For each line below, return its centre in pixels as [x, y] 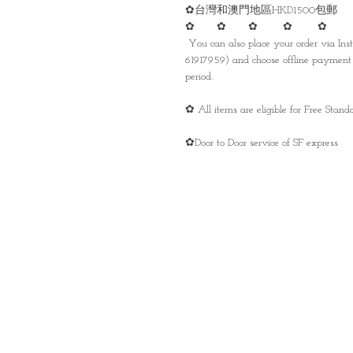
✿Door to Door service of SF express [262, 143]
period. [199, 77]
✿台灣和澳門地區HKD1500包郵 [261, 11]
